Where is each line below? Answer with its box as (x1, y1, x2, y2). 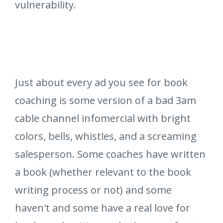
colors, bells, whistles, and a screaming (15, 129, 197, 143)
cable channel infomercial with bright (15, 111, 191, 125)
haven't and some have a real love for (15, 201, 190, 215)
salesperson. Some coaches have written (15, 147, 206, 161)
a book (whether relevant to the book (15, 165, 191, 179)
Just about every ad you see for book (15, 76, 188, 90)
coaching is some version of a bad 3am (15, 94, 196, 108)
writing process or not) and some (15, 183, 172, 197)
